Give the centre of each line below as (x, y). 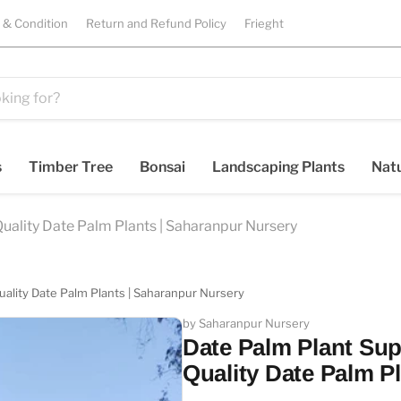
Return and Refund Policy (156, 23)
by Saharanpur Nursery (246, 323)
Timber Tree (71, 166)
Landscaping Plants (278, 166)
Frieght (264, 23)
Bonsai (162, 166)
